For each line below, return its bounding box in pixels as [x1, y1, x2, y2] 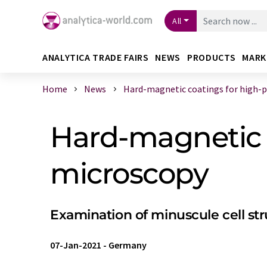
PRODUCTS [187, 51, 236, 63]
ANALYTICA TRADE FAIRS [42, 51, 149, 63]
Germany [108, 239, 147, 251]
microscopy [50, 156, 209, 191]
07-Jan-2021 [50, 239, 101, 251]
